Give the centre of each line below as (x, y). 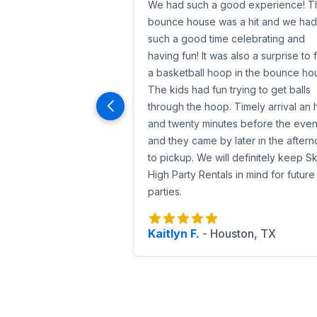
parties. (165, 191)
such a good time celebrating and (226, 39)
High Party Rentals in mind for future (231, 174)
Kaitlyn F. (174, 234)
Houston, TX (243, 234)
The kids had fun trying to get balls (229, 90)
